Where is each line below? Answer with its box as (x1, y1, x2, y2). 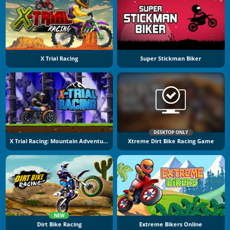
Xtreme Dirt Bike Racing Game (127, 138, 214, 145)
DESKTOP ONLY (153, 129, 188, 136)
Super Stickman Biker (140, 54, 202, 62)
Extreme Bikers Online (139, 220, 203, 228)
